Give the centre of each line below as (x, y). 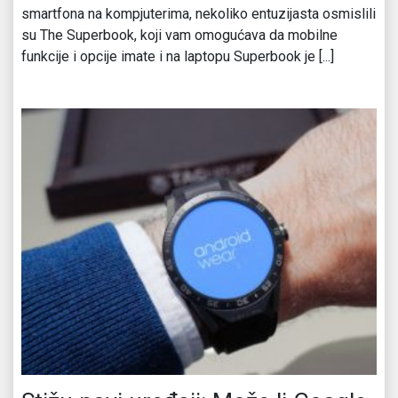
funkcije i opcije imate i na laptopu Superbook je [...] (178, 56)
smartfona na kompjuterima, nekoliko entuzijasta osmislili (199, 13)
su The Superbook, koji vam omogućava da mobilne (179, 35)
